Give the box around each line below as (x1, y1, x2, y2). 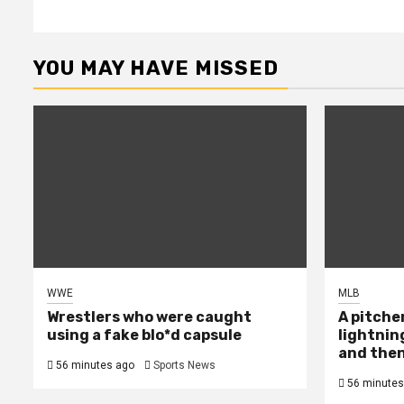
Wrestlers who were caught (47, 308, 252, 326)
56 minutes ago (53, 359, 134, 372)
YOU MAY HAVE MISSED (33, 55, 279, 80)
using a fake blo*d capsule (47, 326, 242, 344)
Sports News (153, 359, 216, 372)
